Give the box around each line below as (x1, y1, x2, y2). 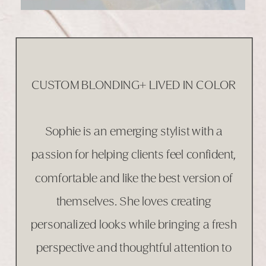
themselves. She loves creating (56, 194, 212, 208)
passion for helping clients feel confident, (31, 148, 236, 161)
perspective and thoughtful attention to (36, 241, 232, 255)
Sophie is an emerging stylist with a (45, 125, 223, 138)
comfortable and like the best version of (34, 171, 233, 185)
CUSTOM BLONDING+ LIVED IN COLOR (31, 78, 236, 91)
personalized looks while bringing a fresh (30, 217, 237, 232)
